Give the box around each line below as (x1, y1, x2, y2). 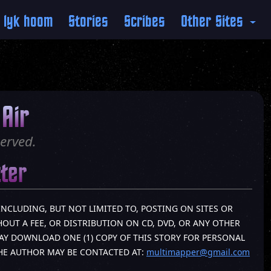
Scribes (124, 14, 166, 29)
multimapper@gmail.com (146, 246, 250, 258)
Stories (68, 14, 109, 29)
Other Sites (181, 14, 248, 29)
